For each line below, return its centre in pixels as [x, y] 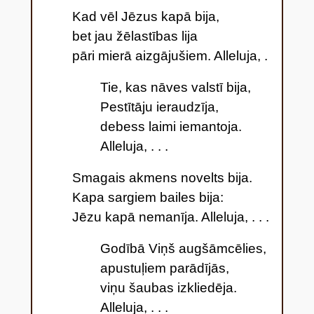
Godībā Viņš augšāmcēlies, [183, 248]
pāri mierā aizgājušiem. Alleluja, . [170, 56]
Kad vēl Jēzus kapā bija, [145, 17]
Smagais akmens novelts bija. [162, 177]
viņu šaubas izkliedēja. [168, 287]
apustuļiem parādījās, [164, 268]
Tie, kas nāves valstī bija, [175, 88]
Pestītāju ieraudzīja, [159, 107]
